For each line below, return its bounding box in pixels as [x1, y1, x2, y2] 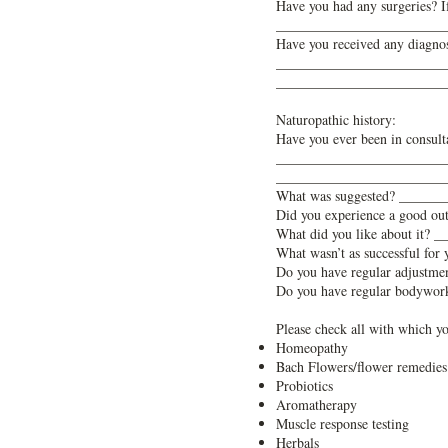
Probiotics [276, 376, 333, 395]
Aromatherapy [276, 395, 357, 414]
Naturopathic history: [276, 110, 396, 129]
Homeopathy [276, 338, 348, 357]
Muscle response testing [276, 414, 409, 433]
